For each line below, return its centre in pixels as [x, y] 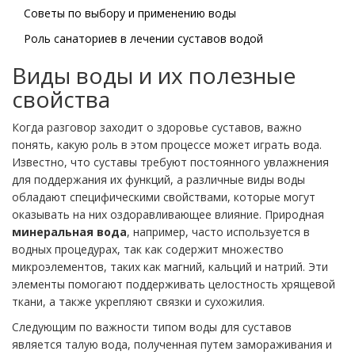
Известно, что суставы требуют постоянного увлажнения [170, 162]
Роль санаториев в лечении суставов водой [143, 39]
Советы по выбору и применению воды [130, 13]
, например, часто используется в [218, 232]
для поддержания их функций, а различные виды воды [158, 180]
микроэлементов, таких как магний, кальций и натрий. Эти [170, 267]
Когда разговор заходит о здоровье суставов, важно [157, 128]
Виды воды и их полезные [154, 76]
